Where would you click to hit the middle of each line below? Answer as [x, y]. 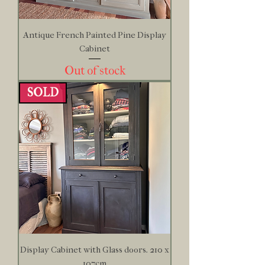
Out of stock [95, 71]
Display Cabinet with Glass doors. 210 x [95, 250]
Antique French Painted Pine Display [95, 35]
